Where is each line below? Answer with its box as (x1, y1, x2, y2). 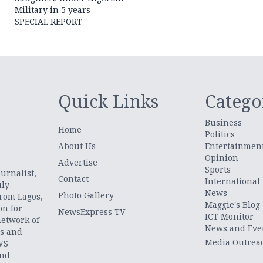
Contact (58, 173, 89, 184)
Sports (204, 163, 231, 175)
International (204, 175, 260, 187)
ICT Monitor (204, 210, 254, 222)
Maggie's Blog (204, 198, 260, 210)
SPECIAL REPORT (15, 15, 83, 27)
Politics (204, 128, 235, 140)
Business (204, 116, 242, 128)
